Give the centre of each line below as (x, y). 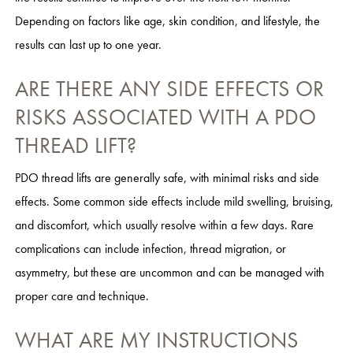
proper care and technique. (82, 296)
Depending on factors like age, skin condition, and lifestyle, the (167, 21)
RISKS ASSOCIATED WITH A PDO (165, 117)
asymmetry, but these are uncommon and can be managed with (169, 273)
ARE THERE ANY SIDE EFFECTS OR (169, 89)
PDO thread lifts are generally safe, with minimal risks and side (167, 178)
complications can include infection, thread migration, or (150, 249)
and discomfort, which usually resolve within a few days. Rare (164, 225)
